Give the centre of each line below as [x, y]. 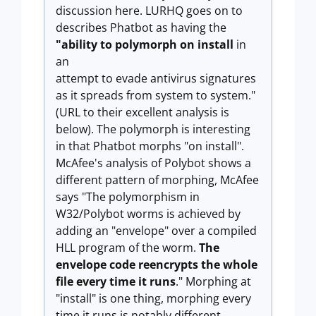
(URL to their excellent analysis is [142, 112]
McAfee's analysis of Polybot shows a [153, 163]
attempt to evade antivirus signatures [156, 78]
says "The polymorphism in [128, 197]
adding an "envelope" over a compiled [156, 231]
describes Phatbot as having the [141, 28]
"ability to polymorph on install [145, 44]
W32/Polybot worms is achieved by [148, 214]
